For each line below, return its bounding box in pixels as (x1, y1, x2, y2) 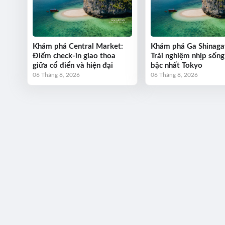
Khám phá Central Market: (32, 43, 123, 51)
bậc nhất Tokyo (150, 62, 202, 70)
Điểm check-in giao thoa (32, 52, 116, 60)
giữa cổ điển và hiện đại (32, 62, 113, 70)
